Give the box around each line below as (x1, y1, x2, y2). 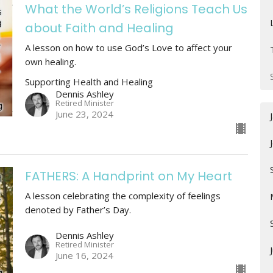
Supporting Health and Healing (24, 75, 153, 88)
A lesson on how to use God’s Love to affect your (24, 41, 232, 54)
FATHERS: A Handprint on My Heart (24, 167, 232, 185)
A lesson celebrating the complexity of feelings (24, 189, 221, 202)
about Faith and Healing (24, 19, 174, 37)
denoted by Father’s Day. (24, 203, 131, 216)
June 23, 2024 (55, 107, 113, 120)
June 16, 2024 (55, 249, 113, 262)
